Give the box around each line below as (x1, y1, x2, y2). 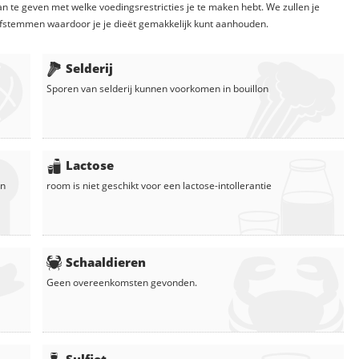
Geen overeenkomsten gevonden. (46, 276, 197, 290)
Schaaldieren (66, 254, 146, 271)
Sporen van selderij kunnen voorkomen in (46, 82, 233, 96)
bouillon (233, 82, 268, 96)
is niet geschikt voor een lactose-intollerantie (71, 179, 272, 193)
